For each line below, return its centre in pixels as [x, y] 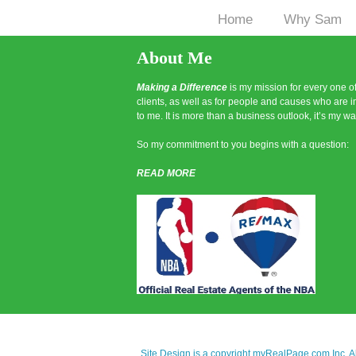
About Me [174, 57]
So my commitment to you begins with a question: [243, 144]
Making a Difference [183, 87]
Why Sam [313, 20]
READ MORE [166, 173]
